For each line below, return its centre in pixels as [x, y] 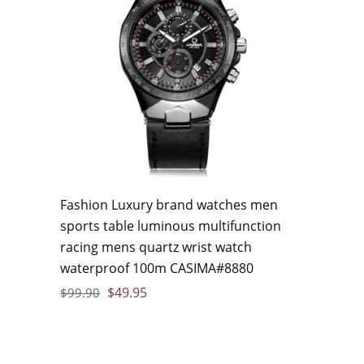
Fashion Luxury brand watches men [169, 205]
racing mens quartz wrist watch [156, 247]
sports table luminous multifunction [171, 226]
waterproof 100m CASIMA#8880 [157, 268]
